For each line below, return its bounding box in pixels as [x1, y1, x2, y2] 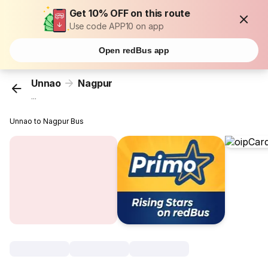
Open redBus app [98, 45, 170, 55]
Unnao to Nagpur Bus [10, 117, 84, 126]
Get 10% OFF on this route [69, 7, 191, 19]
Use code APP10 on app [69, 21, 164, 31]
